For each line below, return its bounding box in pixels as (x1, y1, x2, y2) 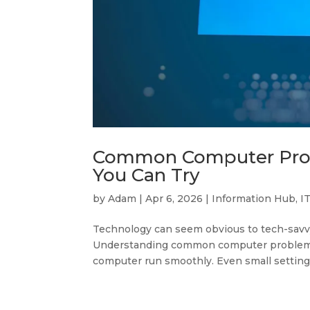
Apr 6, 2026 (145, 192, 203, 205)
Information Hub (212, 192, 296, 205)
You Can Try (93, 163, 201, 186)
